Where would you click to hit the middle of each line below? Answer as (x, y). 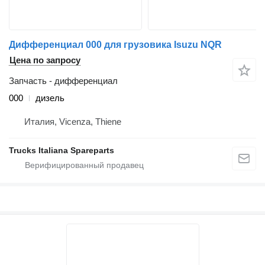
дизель (50, 98)
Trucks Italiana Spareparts (62, 150)
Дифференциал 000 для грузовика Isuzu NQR (115, 45)
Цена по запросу (45, 60)
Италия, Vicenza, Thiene (73, 122)
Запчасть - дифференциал (63, 81)
